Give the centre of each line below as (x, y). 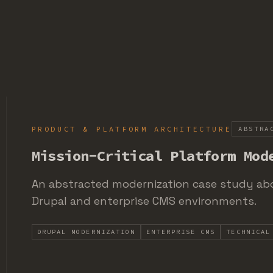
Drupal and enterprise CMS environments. (144, 201)
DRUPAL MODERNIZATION (86, 232)
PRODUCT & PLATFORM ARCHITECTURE (132, 129)
